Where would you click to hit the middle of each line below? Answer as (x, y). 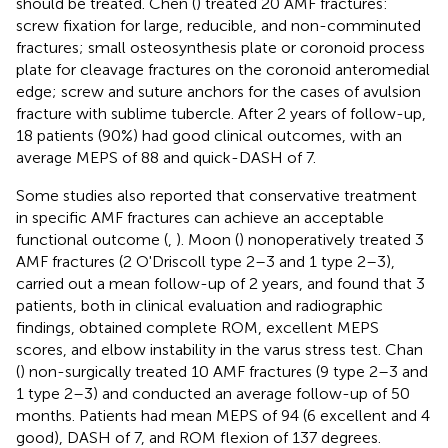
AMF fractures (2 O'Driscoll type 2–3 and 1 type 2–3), (205, 261)
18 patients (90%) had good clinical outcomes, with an (209, 135)
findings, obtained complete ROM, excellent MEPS (197, 327)
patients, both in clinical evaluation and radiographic (199, 305)
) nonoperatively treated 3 (331, 239)
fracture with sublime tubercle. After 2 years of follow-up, (221, 113)
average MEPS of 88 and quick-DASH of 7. (166, 157)
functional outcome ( (92, 239)
